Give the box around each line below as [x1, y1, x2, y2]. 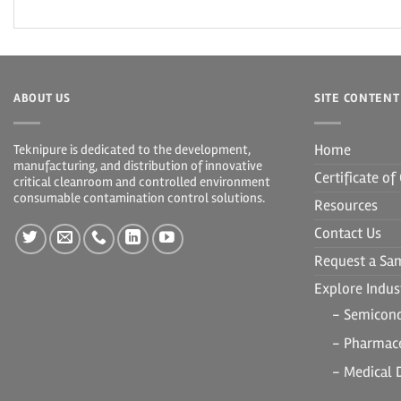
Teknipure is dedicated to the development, [13, 141, 251, 158]
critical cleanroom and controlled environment [13, 173, 270, 190]
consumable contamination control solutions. [13, 189, 265, 206]
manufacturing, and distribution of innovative [13, 157, 262, 174]
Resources [314, 195, 378, 215]
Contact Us [314, 223, 381, 243]
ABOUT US [13, 90, 71, 106]
